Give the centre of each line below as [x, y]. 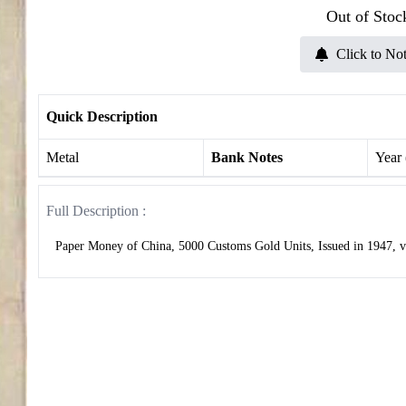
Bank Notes [246, 157]
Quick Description [102, 116]
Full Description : [96, 211]
